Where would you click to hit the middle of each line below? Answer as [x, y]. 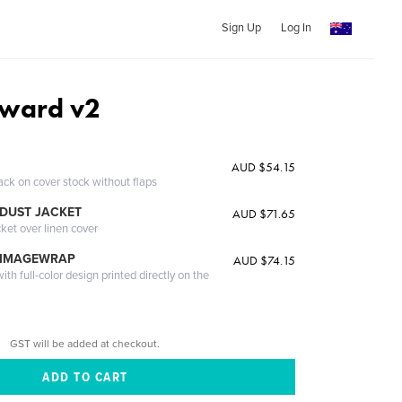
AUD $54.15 [263, 167]
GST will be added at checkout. [85, 343]
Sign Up [241, 28]
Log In [296, 28]
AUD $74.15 [264, 260]
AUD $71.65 [263, 214]
